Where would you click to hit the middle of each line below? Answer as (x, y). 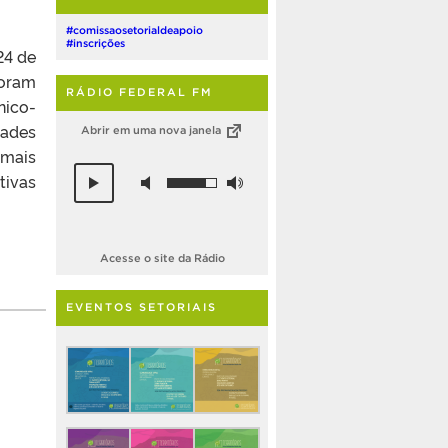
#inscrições (95, 42)
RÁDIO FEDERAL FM (139, 91)
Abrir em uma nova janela (152, 129)
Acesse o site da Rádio (162, 258)
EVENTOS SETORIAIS (141, 307)
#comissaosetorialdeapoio (134, 29)
